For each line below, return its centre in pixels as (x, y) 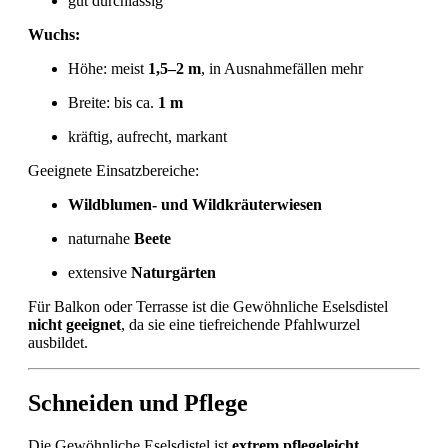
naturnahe (101, 239)
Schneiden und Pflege (138, 403)
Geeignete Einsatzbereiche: (113, 171)
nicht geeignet (74, 325)
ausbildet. (58, 343)
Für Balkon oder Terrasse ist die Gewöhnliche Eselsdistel (208, 307)
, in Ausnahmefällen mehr (282, 69)
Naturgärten (173, 273)
